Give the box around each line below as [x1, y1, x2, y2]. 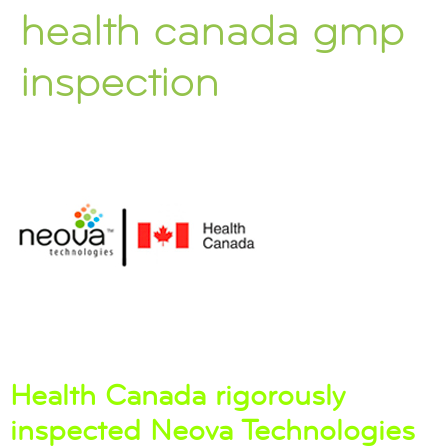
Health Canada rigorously [10, 376, 345, 414]
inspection [20, 56, 219, 108]
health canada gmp [20, 5, 404, 57]
